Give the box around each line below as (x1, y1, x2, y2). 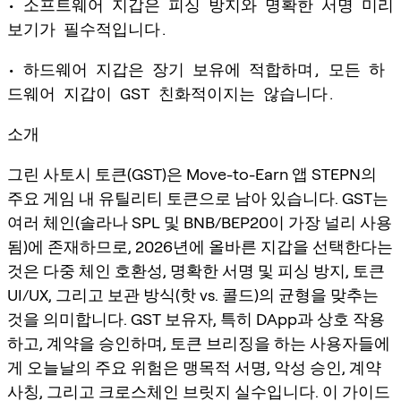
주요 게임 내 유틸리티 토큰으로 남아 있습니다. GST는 (7, 188, 388, 208)
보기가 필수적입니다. (7, 19, 167, 38)
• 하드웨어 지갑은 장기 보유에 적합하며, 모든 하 (7, 59, 385, 79)
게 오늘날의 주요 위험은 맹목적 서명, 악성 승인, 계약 (7, 357, 381, 377)
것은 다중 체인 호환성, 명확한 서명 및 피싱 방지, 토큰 (7, 260, 385, 280)
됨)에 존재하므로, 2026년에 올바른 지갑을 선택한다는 (7, 236, 393, 256)
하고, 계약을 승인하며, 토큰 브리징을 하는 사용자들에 (7, 333, 390, 353)
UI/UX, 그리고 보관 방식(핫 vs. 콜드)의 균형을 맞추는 (7, 285, 379, 304)
